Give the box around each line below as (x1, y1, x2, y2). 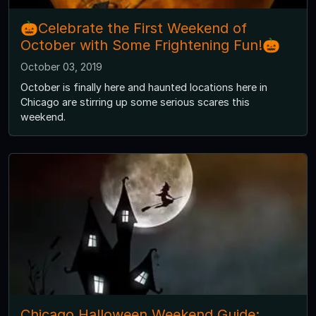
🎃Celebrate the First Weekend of (20, 19, 247, 37)
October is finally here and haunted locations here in (20, 80, 267, 93)
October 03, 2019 (20, 60, 102, 73)
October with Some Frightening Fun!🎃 (20, 36, 280, 54)
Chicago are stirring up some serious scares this (20, 95, 250, 108)
